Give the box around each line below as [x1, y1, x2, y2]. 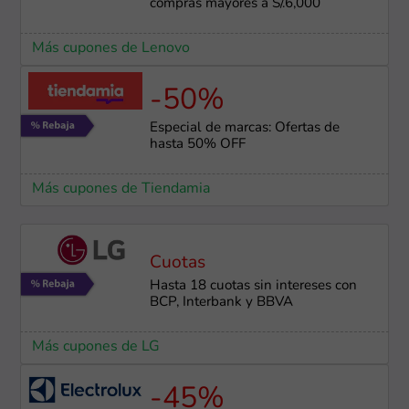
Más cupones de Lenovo [31, 41, 190, 57]
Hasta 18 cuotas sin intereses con [149, 279, 357, 294]
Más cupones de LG [31, 340, 160, 355]
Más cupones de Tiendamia [31, 182, 210, 197]
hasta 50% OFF [149, 138, 246, 152]
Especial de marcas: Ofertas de [149, 121, 340, 136]
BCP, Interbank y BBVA [149, 296, 293, 310]
